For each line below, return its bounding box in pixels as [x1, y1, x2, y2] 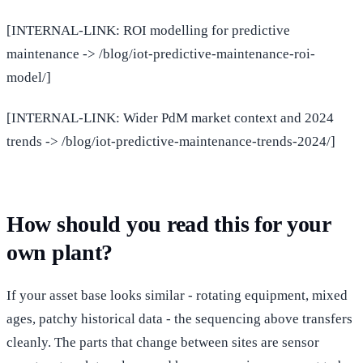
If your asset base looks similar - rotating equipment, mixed [6, 287, 348, 303]
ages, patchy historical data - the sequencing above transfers [6, 310, 352, 327]
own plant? [6, 239, 113, 265]
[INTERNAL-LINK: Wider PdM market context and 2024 [6, 109, 334, 126]
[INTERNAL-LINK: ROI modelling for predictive [6, 22, 290, 38]
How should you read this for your [6, 211, 331, 237]
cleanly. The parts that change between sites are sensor [6, 334, 319, 350]
